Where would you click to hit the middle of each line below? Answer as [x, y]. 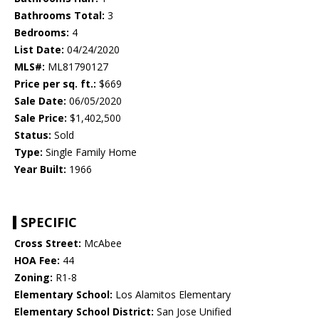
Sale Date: [40, 101]
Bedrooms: [42, 33]
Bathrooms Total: [59, 16]
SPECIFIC [49, 223]
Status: [33, 135]
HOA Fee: [37, 261]
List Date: [39, 50]
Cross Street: [48, 244]
